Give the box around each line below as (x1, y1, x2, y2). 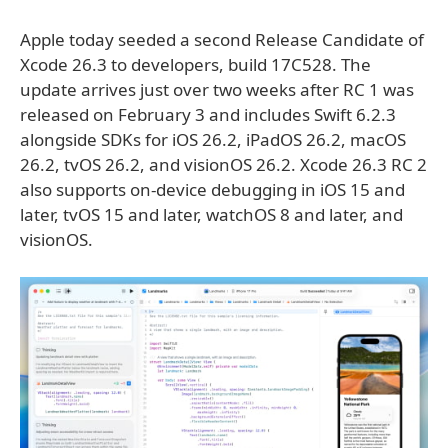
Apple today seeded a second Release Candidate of (20, 28, 424, 51)
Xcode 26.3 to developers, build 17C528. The (20, 53, 371, 76)
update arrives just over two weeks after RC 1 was (20, 78, 414, 101)
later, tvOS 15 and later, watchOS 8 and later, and (20, 203, 403, 226)
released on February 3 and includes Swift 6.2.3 (20, 103, 396, 126)
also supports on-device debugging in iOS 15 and (20, 178, 405, 201)
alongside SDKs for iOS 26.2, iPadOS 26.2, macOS (20, 128, 406, 151)
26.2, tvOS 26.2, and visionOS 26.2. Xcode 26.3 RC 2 (20, 153, 427, 176)
